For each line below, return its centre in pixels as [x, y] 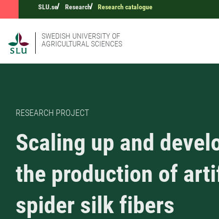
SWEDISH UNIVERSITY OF [81, 36]
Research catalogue [125, 7]
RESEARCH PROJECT [52, 113]
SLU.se [48, 7]
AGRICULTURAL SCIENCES [82, 44]
